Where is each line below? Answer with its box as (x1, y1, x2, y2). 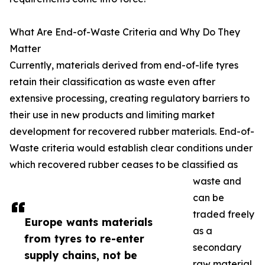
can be (193, 192, 224, 204)
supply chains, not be (24, 248, 137, 262)
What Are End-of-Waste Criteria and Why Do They (9, 26, 240, 38)
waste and (193, 175, 241, 188)
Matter (9, 43, 41, 55)
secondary (193, 241, 241, 254)
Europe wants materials (24, 215, 153, 229)
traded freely (193, 208, 254, 221)
